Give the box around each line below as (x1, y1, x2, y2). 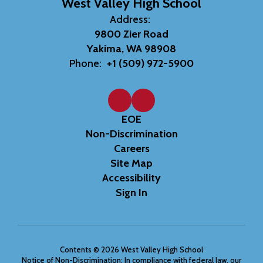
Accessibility (102, 171, 161, 184)
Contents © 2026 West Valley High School (60, 244, 203, 254)
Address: (110, 12, 150, 26)
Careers (113, 141, 150, 155)
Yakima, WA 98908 (87, 42, 176, 55)
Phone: (69, 56, 102, 70)
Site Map (110, 156, 153, 170)
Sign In (116, 186, 147, 199)
